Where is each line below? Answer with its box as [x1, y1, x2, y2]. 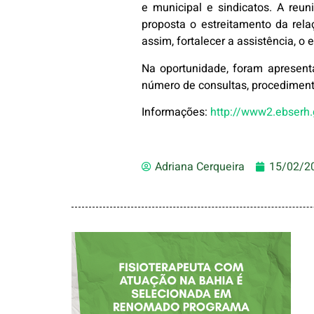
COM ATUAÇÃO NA [102, 289, 261, 310]
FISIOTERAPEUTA [108, 271, 254, 292]
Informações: [142, 103, 211, 121]
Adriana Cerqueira [154, 158, 245, 176]
